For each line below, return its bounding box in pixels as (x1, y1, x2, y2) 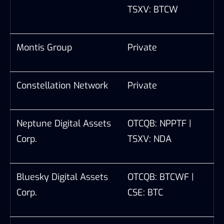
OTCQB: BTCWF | (127, 170, 194, 183)
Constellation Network (16, 79, 108, 91)
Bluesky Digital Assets (16, 170, 108, 183)
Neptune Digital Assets (16, 117, 111, 129)
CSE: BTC (127, 186, 163, 198)
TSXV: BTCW (127, 3, 178, 15)
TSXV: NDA (127, 132, 171, 145)
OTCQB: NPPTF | (127, 117, 191, 129)
